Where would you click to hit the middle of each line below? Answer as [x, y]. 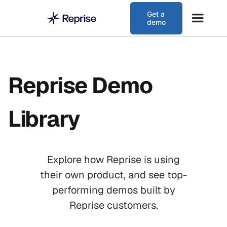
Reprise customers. [113, 205]
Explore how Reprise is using [113, 160]
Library [44, 119]
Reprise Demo [80, 85]
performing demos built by [113, 190]
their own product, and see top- [113, 175]
